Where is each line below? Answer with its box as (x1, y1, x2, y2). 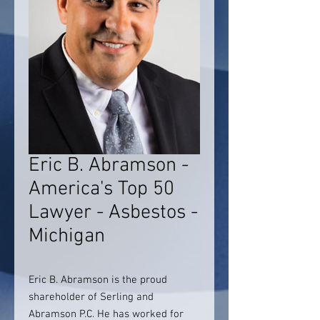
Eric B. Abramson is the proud (29, 274, 167, 286)
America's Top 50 (29, 177, 174, 201)
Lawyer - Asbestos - (29, 201, 198, 225)
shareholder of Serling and (29, 291, 154, 304)
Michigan (29, 224, 105, 249)
